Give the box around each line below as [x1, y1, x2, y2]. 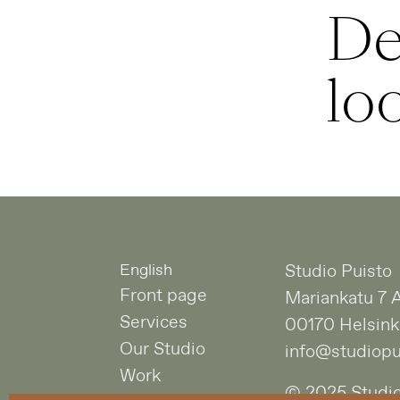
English [120, 260, 173, 282]
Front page [120, 284, 208, 309]
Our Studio [120, 337, 206, 362]
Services [120, 311, 188, 336]
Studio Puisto [284, 260, 392, 285]
